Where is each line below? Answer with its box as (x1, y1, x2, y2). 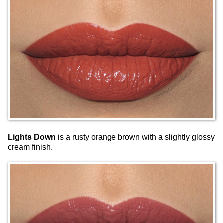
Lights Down (8, 132, 56, 141)
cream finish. (8, 142, 53, 151)
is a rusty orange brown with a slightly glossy (56, 132, 215, 141)
